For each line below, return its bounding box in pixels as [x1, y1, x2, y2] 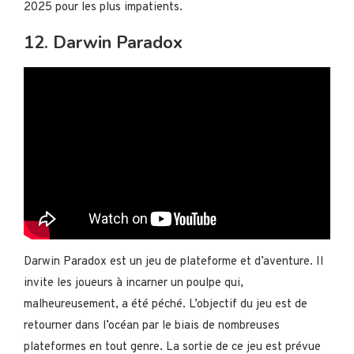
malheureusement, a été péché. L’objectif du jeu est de [24, 297, 307, 313]
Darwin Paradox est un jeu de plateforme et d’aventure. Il [24, 254, 323, 270]
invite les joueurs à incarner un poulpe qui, [24, 276, 243, 292]
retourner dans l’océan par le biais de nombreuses [24, 318, 280, 334]
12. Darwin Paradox [24, 31, 183, 55]
